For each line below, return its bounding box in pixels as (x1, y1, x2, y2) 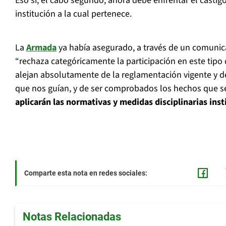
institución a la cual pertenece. (15, 8, 132, 21)
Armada (26, 41, 56, 54)
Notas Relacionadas (23, 210, 121, 223)
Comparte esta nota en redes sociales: (24, 169, 147, 178)
